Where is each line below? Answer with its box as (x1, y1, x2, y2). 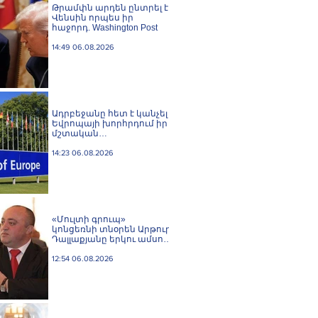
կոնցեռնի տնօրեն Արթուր (52, 224, 171, 234)
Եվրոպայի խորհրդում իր (52, 119, 168, 128)
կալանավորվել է (52, 244, 128, 254)
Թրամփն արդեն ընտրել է (52, 3, 168, 13)
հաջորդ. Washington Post (52, 23, 158, 33)
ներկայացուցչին (52, 138, 129, 148)
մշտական (52, 128, 99, 138)
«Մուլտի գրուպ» (52, 214, 126, 224)
